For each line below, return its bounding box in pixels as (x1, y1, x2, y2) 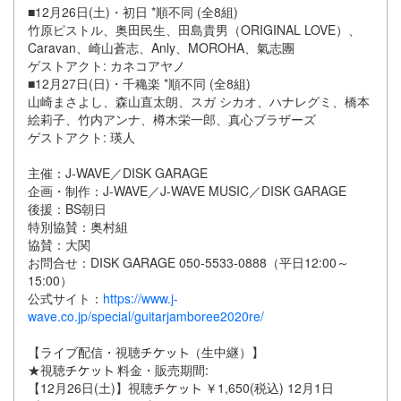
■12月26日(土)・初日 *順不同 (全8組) (28, 3, 238, 21)
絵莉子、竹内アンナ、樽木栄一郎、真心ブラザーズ (28, 110, 316, 129)
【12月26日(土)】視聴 (28, 379, 153, 397)
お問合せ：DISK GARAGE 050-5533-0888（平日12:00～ (28, 253, 349, 272)
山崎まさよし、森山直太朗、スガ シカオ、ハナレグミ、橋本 (28, 92, 370, 111)
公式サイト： (28, 289, 103, 308)
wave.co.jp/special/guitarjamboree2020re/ (28, 307, 264, 326)
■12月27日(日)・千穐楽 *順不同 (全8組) (28, 74, 251, 93)
